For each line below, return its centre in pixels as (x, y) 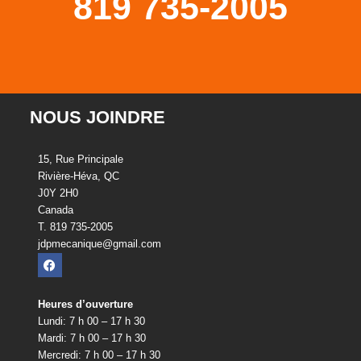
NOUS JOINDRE (97, 117)
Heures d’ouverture (85, 304)
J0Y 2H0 (58, 193)
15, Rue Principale (80, 159)
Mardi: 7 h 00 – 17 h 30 (91, 338)
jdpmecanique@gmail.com (99, 243)
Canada (55, 210)
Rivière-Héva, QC (78, 176)
